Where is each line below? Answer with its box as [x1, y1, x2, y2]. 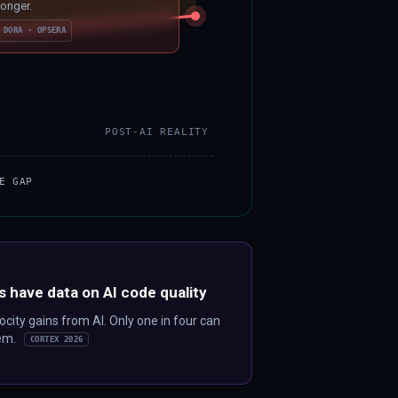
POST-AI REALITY [105, 125, 209, 138]
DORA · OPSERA [3, 26, 67, 36]
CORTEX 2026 [30, 335, 84, 345]
